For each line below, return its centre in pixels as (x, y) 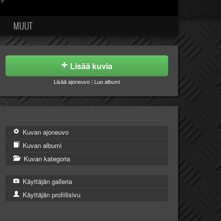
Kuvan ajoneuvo (45, 132)
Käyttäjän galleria (46, 181)
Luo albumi (107, 81)
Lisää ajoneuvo (72, 81)
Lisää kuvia (91, 66)
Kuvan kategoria (46, 159)
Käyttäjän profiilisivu (51, 195)
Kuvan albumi (41, 145)
